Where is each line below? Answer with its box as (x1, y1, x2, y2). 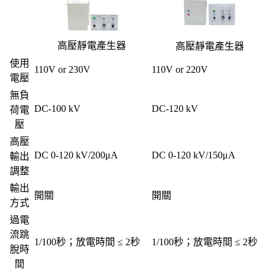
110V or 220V (152, 64, 208, 75)
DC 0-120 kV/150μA (152, 150, 235, 160)
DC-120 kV (152, 103, 198, 114)
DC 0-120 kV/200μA (34, 150, 118, 160)
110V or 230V (34, 64, 91, 75)
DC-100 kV (34, 103, 81, 114)
